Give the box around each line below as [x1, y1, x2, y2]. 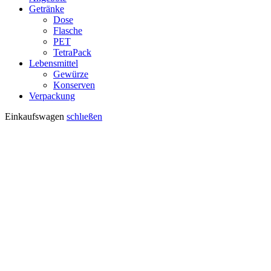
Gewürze [53, 69, 88, 80]
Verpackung [29, 91, 75, 102]
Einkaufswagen [5, 111, 64, 122]
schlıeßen [67, 111, 102, 122]
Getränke [29, 4, 64, 15]
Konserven [53, 80, 95, 91]
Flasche [53, 25, 82, 36]
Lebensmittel [29, 58, 78, 69]
